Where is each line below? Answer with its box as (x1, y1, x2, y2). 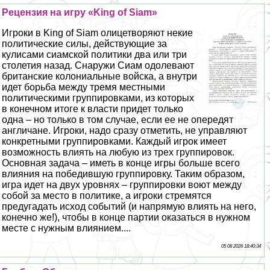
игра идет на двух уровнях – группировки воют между (2, 179, 242, 190)
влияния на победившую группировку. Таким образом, (2, 168, 245, 179)
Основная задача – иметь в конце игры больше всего (2, 157, 240, 168)
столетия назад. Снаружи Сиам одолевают (2, 60, 195, 71)
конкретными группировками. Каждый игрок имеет (2, 136, 227, 146)
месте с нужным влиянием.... (2, 222, 131, 233)
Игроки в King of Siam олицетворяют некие (2, 27, 193, 38)
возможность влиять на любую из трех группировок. (2, 146, 235, 157)
